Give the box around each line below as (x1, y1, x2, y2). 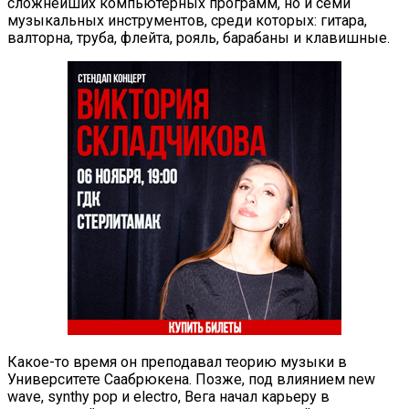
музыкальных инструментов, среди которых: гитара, (7, 11, 367, 29)
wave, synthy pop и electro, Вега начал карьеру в (7, 387, 330, 405)
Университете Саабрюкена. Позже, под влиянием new (7, 370, 375, 388)
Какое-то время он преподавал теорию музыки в (7, 352, 347, 371)
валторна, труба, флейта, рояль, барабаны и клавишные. (7, 28, 390, 47)
